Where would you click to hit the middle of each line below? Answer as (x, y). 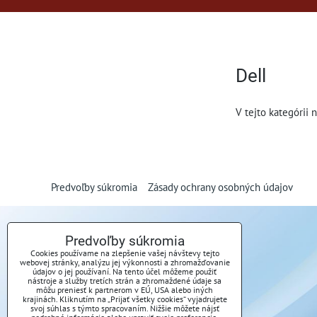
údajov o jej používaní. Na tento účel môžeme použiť (125, 271)
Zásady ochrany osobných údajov (220, 187)
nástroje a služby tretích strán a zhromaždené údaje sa (125, 281)
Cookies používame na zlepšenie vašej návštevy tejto (125, 253)
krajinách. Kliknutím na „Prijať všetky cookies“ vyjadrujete (125, 299)
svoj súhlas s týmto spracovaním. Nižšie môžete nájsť (125, 308)
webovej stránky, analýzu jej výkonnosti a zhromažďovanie (125, 262)
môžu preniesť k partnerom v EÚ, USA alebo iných (125, 290)
